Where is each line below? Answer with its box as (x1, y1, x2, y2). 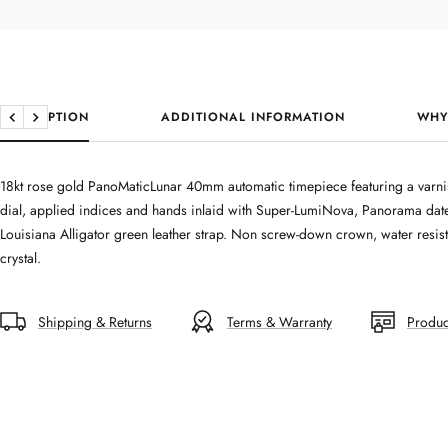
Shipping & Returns (38, 312, 152, 333)
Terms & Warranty (227, 312, 332, 333)
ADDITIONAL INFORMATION (161, 108, 345, 127)
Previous (10, 117, 62, 138)
